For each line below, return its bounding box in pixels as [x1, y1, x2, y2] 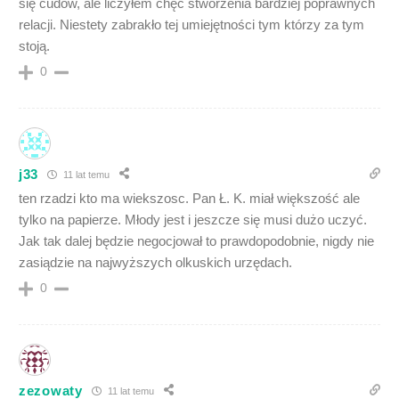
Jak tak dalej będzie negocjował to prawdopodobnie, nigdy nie [19, 233, 374, 249]
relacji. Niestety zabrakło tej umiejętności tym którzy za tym [19, 17, 364, 33]
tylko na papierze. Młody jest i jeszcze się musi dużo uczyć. [19, 212, 367, 228]
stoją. [19, 38, 50, 54]
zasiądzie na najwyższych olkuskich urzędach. [19, 255, 292, 271]
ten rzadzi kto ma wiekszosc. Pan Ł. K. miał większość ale [19, 191, 360, 207]
